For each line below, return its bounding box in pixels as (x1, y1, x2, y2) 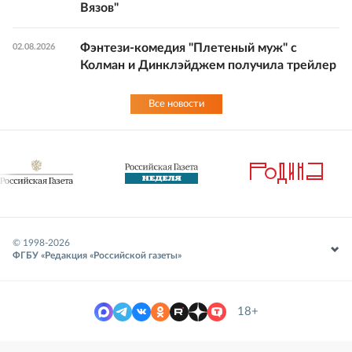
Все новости (148, 98, 204, 109)
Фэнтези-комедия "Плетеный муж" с (80, 41, 297, 54)
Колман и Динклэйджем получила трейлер (80, 58, 336, 71)
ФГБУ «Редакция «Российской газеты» (13, 250, 181, 260)
